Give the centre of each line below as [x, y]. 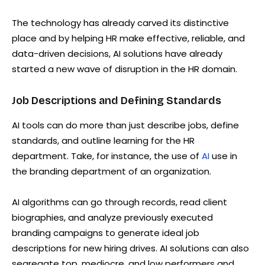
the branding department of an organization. [112, 171]
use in [224, 156]
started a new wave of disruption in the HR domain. [125, 69]
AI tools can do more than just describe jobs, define [125, 125]
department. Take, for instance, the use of [107, 156]
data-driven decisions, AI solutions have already [117, 53]
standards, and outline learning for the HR [103, 140]
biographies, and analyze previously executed [112, 217]
